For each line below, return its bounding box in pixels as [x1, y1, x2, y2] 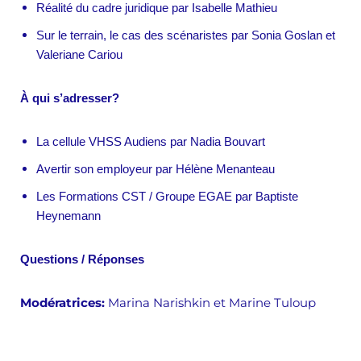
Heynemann [36, 209, 101, 223]
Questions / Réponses [20, 252, 144, 267]
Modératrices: [20, 295, 105, 311]
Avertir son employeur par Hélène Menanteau [36, 162, 275, 176]
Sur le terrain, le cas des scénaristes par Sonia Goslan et [36, 28, 335, 43]
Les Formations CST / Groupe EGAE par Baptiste [36, 189, 298, 204]
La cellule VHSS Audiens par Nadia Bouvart [36, 135, 265, 149]
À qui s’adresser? [20, 91, 119, 106]
